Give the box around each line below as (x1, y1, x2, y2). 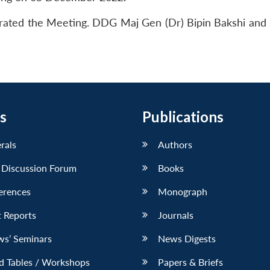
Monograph (158, 185, 207, 197)
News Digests (158, 232, 216, 244)
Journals (158, 209, 193, 221)
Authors (158, 138, 192, 150)
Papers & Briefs (158, 256, 223, 268)
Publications (142, 107, 224, 125)
